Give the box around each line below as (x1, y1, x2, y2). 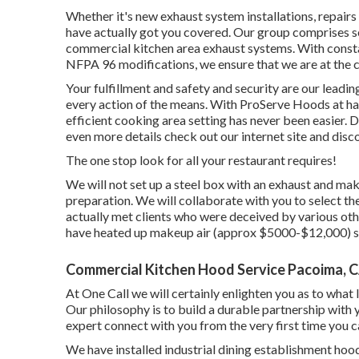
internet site (241, 128, 307, 143)
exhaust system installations (160, 8, 313, 23)
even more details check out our (66, 128, 241, 143)
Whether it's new (66, 8, 160, 23)
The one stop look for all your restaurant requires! (66, 152, 337, 167)
